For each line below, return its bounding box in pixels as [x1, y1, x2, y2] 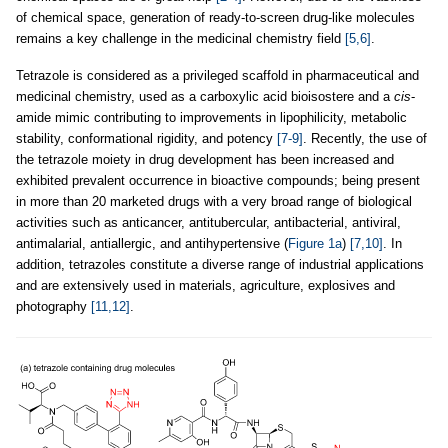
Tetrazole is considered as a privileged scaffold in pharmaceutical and [16, 68, 419, 83]
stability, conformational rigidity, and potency [16, 131, 277, 146]
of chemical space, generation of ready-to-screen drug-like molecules [16, 10, 415, 25]
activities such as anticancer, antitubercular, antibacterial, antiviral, [16, 215, 401, 230]
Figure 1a [288, 236, 342, 251]
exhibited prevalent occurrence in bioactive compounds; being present [16, 173, 420, 188]
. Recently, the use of [303, 131, 427, 146]
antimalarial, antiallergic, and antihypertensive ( [16, 236, 288, 251]
